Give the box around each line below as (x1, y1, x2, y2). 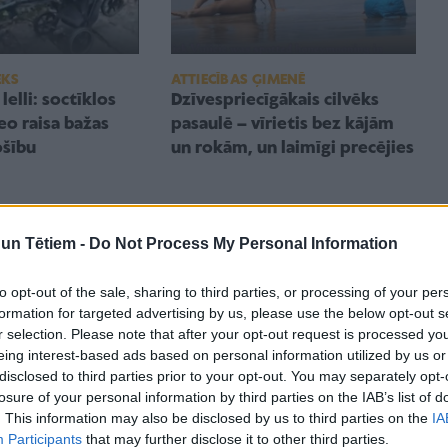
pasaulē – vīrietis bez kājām (170, 115, 394, 135)
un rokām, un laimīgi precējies (170, 139, 414, 159)
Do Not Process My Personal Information (89, 234, 398, 252)
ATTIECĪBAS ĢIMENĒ (170, 72, 306, 89)
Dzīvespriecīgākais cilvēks (170, 91, 379, 111)
